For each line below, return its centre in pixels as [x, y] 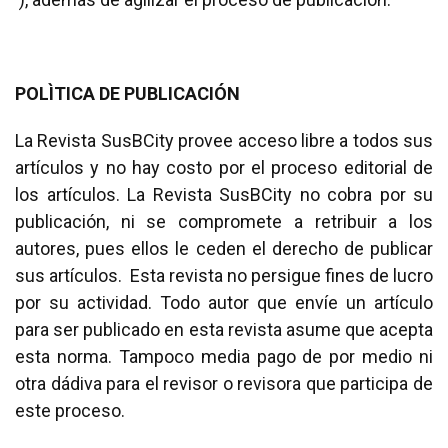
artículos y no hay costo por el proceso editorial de [224, 167]
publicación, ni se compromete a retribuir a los [224, 221]
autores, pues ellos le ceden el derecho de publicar [224, 248]
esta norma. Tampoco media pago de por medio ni [224, 356]
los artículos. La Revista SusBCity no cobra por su [224, 194]
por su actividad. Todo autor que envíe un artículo [224, 302]
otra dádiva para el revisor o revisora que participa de [224, 383]
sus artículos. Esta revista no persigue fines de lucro [224, 275]
